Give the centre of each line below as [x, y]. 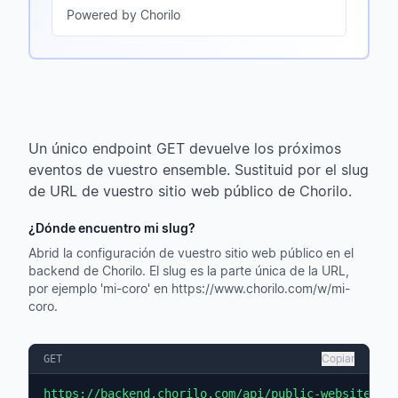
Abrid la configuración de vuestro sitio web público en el [191, 253]
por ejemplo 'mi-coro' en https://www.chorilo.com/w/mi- [189, 288]
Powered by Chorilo [123, 15]
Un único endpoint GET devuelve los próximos [185, 148]
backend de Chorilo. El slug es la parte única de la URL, [189, 271]
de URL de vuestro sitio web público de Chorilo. [190, 191]
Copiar [338, 358]
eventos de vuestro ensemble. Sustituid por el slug [199, 170]
